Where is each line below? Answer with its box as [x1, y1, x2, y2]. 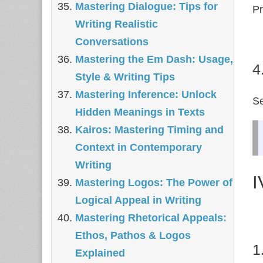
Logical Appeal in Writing [75, 194, 201, 206]
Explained [75, 247, 125, 259]
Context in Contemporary [75, 141, 202, 153]
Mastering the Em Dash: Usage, [75, 53, 233, 65]
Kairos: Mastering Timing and [75, 124, 224, 136]
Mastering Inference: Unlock [75, 89, 217, 100]
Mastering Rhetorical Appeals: [75, 212, 227, 224]
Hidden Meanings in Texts [75, 106, 205, 118]
